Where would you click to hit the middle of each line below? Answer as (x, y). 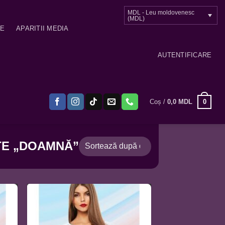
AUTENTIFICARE (185, 55)
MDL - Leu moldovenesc (161, 13)
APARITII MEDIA (42, 29)
